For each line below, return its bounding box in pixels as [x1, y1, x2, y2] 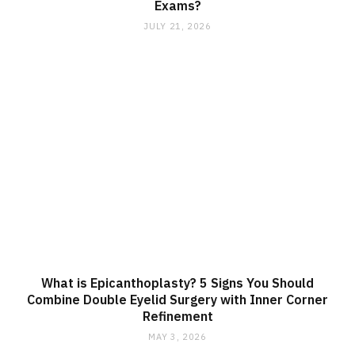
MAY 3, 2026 [148, 331, 207, 343]
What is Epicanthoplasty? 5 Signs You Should [41, 275, 314, 292]
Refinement [142, 308, 213, 325]
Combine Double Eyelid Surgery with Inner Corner [27, 292, 328, 308]
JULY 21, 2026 [143, 20, 212, 32]
